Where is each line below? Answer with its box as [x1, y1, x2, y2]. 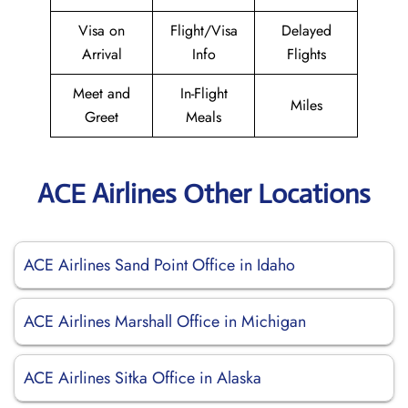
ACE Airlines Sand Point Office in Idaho [24, 253, 295, 277]
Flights [286, 44, 326, 65]
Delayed [280, 20, 331, 41]
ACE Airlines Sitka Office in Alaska [24, 366, 261, 390]
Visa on [78, 20, 125, 41]
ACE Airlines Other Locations [37, 177, 371, 210]
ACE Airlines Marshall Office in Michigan [24, 310, 306, 333]
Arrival [81, 44, 122, 65]
